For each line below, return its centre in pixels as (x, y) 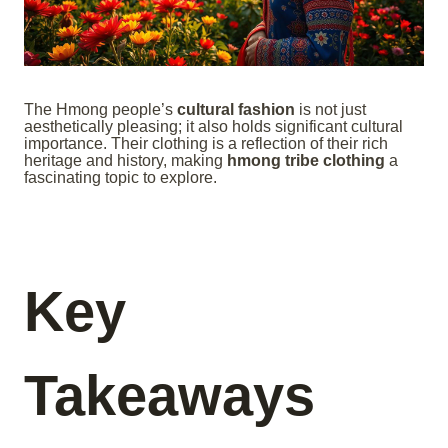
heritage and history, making (125, 161)
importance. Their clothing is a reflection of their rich (206, 144)
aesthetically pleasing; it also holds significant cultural (213, 127)
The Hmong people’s (100, 110)
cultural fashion (236, 110)
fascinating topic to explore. (120, 178)
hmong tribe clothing (306, 161)
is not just (330, 110)
